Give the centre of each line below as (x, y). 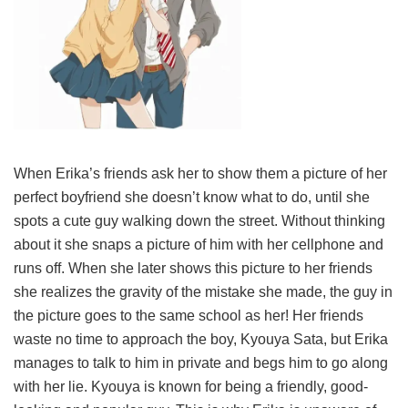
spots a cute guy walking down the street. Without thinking (199, 220)
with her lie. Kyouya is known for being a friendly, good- (191, 386)
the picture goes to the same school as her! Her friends (189, 315)
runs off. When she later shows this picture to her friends (193, 268)
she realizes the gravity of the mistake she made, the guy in (203, 291)
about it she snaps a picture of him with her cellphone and (199, 244)
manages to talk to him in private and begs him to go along (201, 362)
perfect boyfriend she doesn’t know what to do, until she (192, 197)
